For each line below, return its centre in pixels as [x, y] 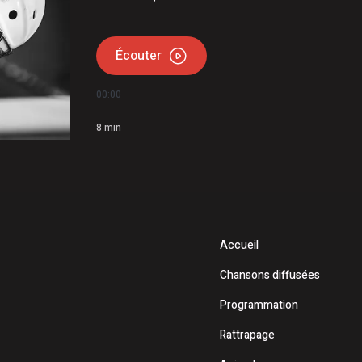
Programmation [259, 305]
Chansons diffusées [269, 276]
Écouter [139, 56]
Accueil [239, 246]
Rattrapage [247, 335]
